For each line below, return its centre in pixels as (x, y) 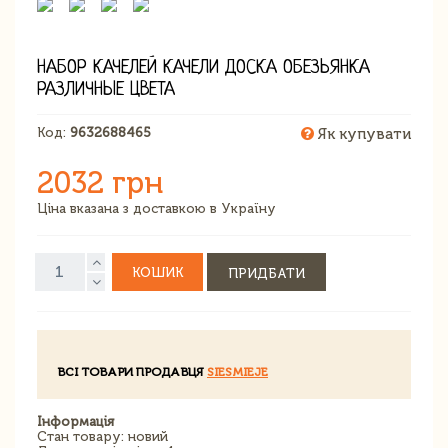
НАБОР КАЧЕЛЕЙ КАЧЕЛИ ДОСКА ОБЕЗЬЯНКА (203, 68)
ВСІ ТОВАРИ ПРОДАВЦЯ (132, 371)
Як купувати (362, 133)
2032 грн (100, 182)
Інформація (75, 421)
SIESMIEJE (237, 371)
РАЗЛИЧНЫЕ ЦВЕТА (106, 90)
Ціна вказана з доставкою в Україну (156, 208)
